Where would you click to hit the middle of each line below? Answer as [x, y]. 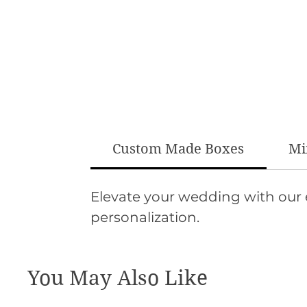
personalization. [145, 217]
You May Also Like [118, 278]
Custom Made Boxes [179, 149]
